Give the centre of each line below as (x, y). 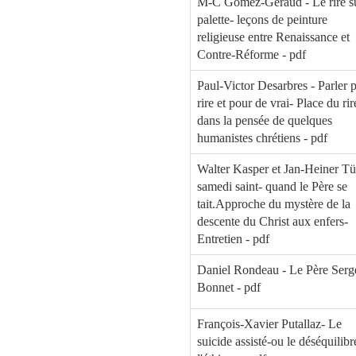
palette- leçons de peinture (262, 20)
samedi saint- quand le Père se (272, 187)
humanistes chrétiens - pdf (262, 138)
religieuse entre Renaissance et (273, 37)
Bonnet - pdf (229, 288)
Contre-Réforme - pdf (252, 55)
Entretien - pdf (233, 239)
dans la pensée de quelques (265, 121)
